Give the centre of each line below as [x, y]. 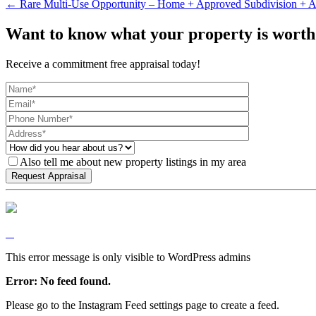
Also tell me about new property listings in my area [133, 162]
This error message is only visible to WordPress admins [128, 257]
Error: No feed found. [58, 281]
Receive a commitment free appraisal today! [103, 63]
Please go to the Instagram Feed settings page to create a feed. [142, 305]
